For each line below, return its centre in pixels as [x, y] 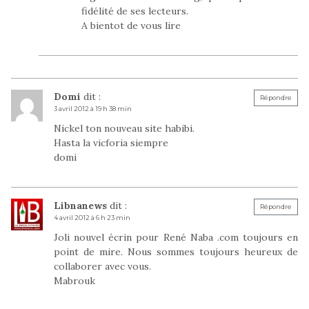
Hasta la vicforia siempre [111, 142]
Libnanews [80, 205]
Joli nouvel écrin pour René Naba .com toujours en [176, 237]
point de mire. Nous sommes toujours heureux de [176, 251]
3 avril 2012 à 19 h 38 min [93, 108]
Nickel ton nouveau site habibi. [124, 128]
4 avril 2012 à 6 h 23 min [92, 217]
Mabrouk [74, 280]
